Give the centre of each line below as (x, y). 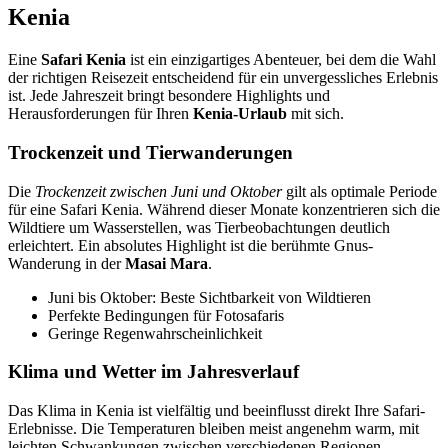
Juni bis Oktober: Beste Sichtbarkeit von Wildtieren (209, 297)
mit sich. (315, 114)
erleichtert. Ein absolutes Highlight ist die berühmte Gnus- (190, 245)
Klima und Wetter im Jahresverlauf (153, 372)
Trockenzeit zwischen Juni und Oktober (158, 191)
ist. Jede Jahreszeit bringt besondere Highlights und (169, 96)
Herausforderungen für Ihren (100, 114)
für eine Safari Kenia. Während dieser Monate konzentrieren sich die (224, 209)
